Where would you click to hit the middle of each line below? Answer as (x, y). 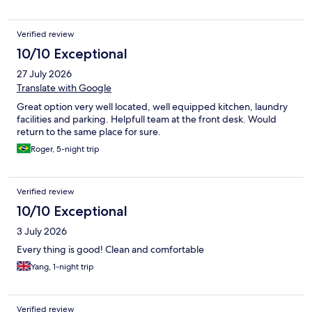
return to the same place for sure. (89, 132)
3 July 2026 (42, 232)
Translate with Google (64, 88)
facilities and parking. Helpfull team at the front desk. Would (147, 119)
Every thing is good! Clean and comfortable (110, 250)
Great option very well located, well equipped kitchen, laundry (152, 107)
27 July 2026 (44, 74)
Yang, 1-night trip (62, 267)
